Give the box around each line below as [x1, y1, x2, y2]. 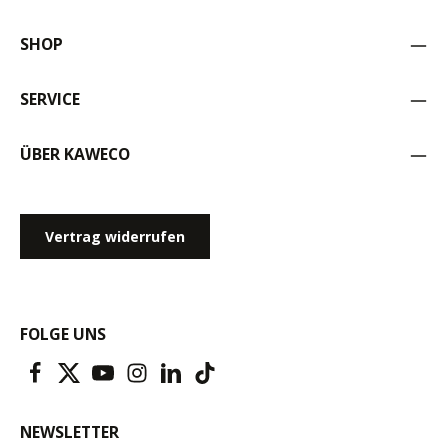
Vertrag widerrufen [45, 227, 185, 247]
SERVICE [20, 88, 80, 111]
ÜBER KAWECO [20, 143, 130, 166]
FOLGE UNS [20, 323, 106, 346]
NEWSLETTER [20, 421, 119, 444]
